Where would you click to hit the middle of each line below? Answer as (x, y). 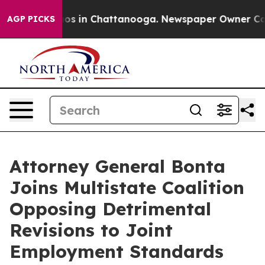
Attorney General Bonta (117, 166)
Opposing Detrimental (110, 209)
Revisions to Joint (91, 230)
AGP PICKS (31, 19)
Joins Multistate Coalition (127, 188)
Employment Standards (117, 251)
